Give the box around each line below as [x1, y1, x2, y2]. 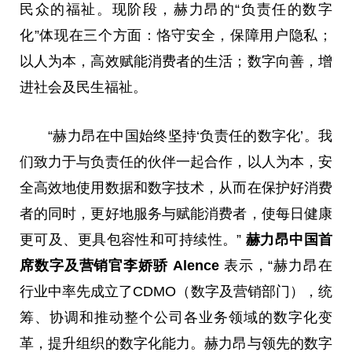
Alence [172, 257, 219, 273]
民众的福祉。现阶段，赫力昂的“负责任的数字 [20, 2, 332, 18]
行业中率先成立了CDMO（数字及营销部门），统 [20, 283, 332, 299]
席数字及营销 [20, 257, 109, 273]
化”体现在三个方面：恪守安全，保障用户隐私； [20, 27, 332, 44]
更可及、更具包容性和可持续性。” [20, 231, 246, 247]
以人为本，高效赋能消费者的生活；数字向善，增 [20, 53, 332, 70]
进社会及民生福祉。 [20, 79, 147, 96]
